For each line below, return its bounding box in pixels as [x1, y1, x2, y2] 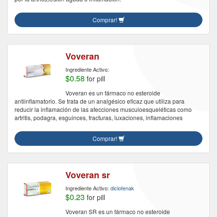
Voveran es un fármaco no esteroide [65, 89, 160, 97]
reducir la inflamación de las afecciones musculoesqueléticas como [15, 105, 192, 113]
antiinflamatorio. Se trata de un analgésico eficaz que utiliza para [15, 97, 185, 105]
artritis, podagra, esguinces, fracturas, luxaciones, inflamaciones [15, 113, 183, 122]
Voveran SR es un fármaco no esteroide [65, 207, 170, 216]
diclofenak [110, 184, 134, 192]
